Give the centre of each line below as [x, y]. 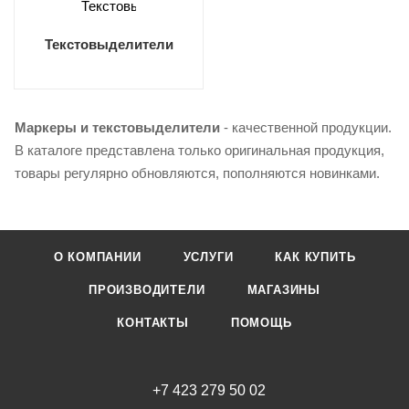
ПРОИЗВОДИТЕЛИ [147, 290]
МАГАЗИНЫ [283, 290]
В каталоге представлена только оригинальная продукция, [199, 150]
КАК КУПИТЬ [315, 257]
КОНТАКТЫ [153, 323]
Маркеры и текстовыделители [117, 127]
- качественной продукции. [306, 127]
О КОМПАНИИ [97, 257]
